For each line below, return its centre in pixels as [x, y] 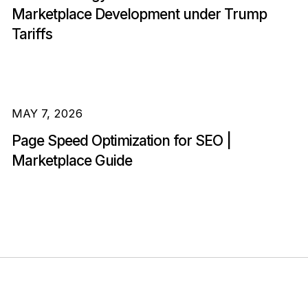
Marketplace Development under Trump [139, 14]
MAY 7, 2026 [47, 114]
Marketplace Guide [71, 161]
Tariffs [32, 34]
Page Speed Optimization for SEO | [121, 141]
